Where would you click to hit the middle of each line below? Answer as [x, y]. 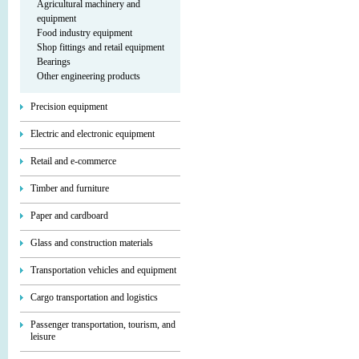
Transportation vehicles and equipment [103, 270]
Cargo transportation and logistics [94, 297]
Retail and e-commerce [73, 161]
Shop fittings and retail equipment [101, 47]
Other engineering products [89, 76]
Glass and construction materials [92, 243]
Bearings [54, 62]
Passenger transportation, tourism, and [103, 325]
